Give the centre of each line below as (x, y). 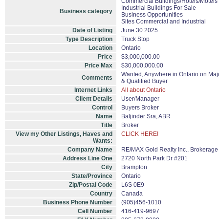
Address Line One (88, 158)
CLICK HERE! (140, 134)
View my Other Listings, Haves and (64, 134)
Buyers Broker (140, 108)
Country (101, 194)
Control (102, 108)
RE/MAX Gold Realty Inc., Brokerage (170, 150)
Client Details (94, 99)
